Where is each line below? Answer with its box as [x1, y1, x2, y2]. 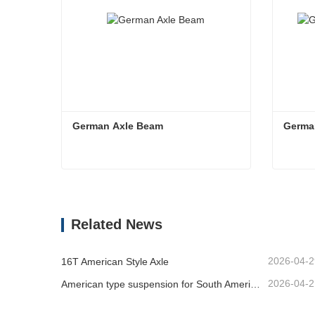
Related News [71, 216, 162, 232]
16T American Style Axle [61, 255, 169, 267]
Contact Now [86, 205, 153, 217]
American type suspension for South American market [250, 278, 260, 290]
